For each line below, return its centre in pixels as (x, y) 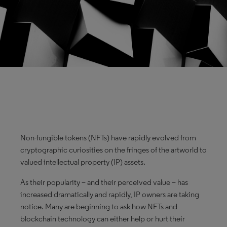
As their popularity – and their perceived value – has (104, 182)
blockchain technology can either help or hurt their (103, 219)
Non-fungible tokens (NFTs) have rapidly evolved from (108, 138)
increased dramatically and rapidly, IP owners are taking (110, 194)
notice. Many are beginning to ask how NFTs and (99, 206)
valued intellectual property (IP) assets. (83, 162)
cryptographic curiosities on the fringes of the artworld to (113, 150)
